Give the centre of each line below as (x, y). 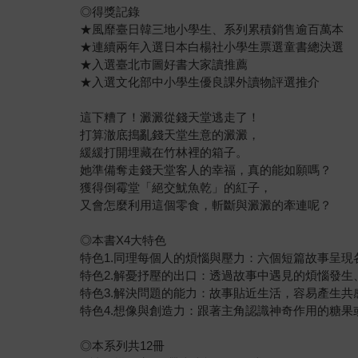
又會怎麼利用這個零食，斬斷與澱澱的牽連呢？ (206, 205)
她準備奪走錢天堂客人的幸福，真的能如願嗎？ (206, 170)
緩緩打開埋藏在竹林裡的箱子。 (164, 153)
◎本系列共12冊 (123, 346)
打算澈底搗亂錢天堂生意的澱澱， (170, 135)
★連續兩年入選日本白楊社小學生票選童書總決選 (212, 47)
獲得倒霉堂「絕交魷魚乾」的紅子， (176, 188)
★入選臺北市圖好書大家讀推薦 (164, 65)
